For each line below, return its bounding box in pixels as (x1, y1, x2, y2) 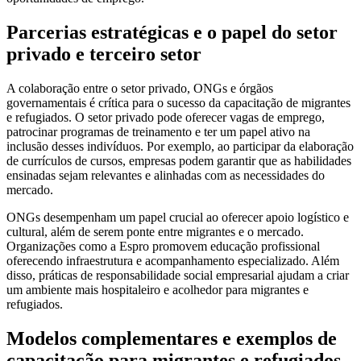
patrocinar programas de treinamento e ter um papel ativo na (6, 124, 310, 139)
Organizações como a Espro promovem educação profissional (6, 239, 320, 253)
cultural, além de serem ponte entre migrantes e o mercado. (6, 224, 304, 239)
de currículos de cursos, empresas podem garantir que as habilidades (6, 153, 351, 168)
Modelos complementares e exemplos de (6, 327, 337, 349)
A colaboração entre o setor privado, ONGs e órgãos (6, 81, 273, 95)
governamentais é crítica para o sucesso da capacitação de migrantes (6, 95, 351, 110)
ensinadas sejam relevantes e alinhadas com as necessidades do (6, 168, 325, 182)
